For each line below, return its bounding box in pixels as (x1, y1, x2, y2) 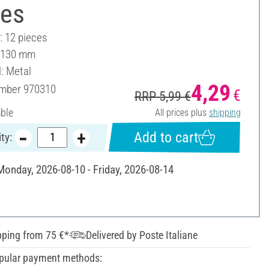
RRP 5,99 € (134, 88, 191, 104)
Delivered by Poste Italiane (85, 228, 198, 241)
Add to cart (133, 128, 198, 146)
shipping (208, 106, 241, 118)
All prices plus (154, 106, 209, 118)
